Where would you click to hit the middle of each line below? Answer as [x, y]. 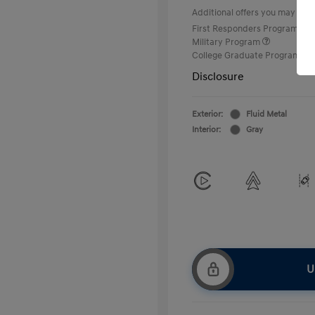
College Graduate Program [247, 55]
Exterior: [207, 114]
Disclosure [218, 76]
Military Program [227, 42]
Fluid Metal [266, 114]
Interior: [206, 129]
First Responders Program [246, 28]
